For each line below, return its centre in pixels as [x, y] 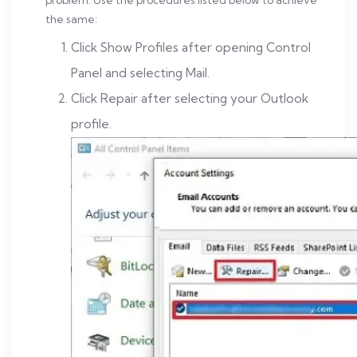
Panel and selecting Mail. [140, 73]
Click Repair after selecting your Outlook [190, 98]
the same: [71, 19]
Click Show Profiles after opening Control [191, 47]
